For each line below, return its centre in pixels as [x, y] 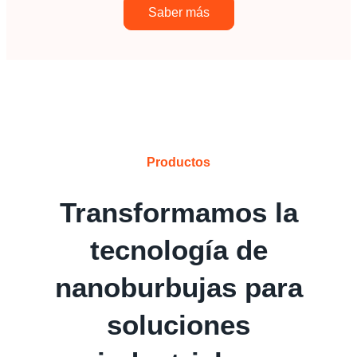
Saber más [178, 13]
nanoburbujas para [178, 288]
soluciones [178, 325]
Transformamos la [178, 213]
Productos [178, 163]
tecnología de [178, 250]
